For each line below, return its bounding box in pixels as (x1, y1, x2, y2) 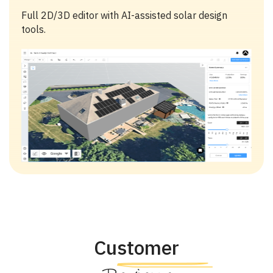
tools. (21, 23, 46, 35)
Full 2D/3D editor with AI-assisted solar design (21, 9, 227, 21)
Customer (94, 234, 179, 260)
